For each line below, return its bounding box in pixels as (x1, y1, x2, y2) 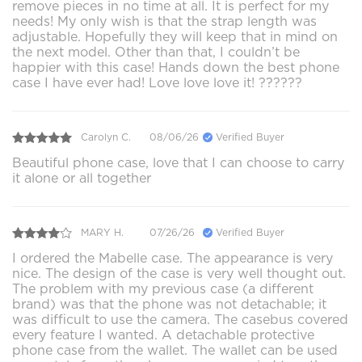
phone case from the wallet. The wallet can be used (12, 342, 338, 358)
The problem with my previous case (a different (12, 280, 314, 297)
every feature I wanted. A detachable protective (12, 326, 314, 343)
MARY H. (81, 226, 124, 239)
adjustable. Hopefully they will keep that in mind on (12, 28, 338, 44)
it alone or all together (12, 170, 151, 186)
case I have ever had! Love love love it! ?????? (12, 74, 302, 90)
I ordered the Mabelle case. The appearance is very (12, 250, 333, 266)
